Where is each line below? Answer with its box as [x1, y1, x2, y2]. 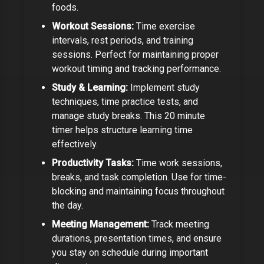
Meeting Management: [52, 219, 149, 230]
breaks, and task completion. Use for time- [52, 171, 226, 183]
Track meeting [149, 219, 209, 230]
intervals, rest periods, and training [52, 35, 193, 46]
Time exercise [134, 21, 195, 32]
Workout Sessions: [52, 21, 134, 32]
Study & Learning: [52, 82, 128, 93]
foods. [52, 2, 78, 13]
